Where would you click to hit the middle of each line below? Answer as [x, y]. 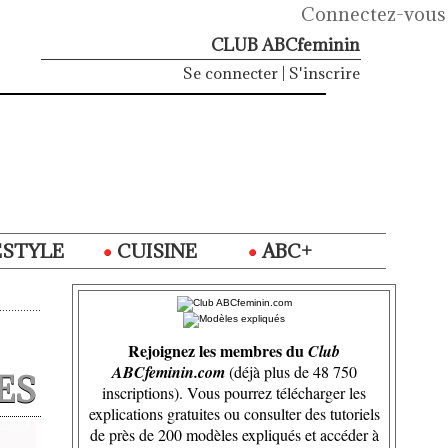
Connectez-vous [373, 14]
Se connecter [230, 73]
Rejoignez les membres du [218, 351]
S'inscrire [324, 73]
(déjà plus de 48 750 [290, 372]
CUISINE [155, 251]
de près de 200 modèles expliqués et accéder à [234, 435]
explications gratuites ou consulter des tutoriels [234, 414]
